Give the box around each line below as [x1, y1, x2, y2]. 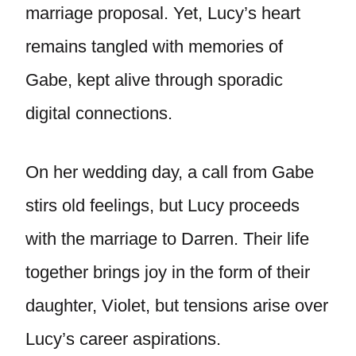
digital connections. [25, 103, 172, 123]
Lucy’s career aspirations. [25, 329, 226, 349]
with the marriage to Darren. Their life [25, 229, 309, 249]
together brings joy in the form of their [25, 262, 310, 282]
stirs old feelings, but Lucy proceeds [25, 195, 300, 215]
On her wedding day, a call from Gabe [25, 162, 314, 182]
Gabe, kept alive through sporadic [25, 70, 283, 90]
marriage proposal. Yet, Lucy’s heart [25, 3, 300, 23]
